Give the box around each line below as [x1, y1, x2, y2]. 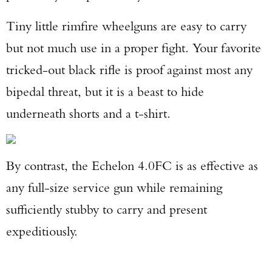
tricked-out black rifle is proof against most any [6, 61, 253, 78]
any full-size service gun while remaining [6, 179, 222, 195]
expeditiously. [6, 223, 78, 239]
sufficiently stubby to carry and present [6, 201, 207, 217]
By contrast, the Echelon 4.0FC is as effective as [6, 157, 258, 174]
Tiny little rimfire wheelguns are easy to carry [6, 18, 246, 34]
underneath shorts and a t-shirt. [6, 105, 171, 121]
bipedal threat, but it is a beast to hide [6, 83, 204, 100]
